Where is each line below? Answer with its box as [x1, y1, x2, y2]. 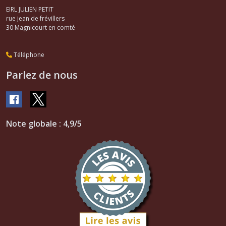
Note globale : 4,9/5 [6, 118, 82, 129]
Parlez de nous [6, 68, 78, 82]
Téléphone [12, 50, 44, 60]
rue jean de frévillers [6, 14, 65, 23]
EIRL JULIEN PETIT [6, 5, 53, 14]
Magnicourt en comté [15, 23, 75, 32]
